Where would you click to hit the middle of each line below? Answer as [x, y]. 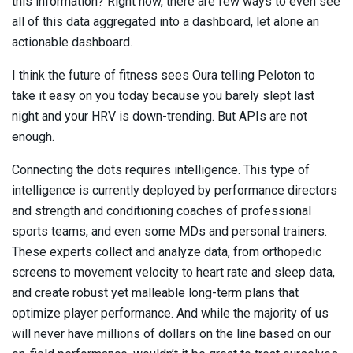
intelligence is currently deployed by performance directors [175, 190]
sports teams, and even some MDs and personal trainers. [169, 231]
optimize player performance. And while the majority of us [170, 313]
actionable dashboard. [72, 42]
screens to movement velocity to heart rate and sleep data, [173, 272]
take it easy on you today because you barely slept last [163, 95]
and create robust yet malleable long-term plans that [155, 292]
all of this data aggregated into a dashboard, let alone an [165, 21]
